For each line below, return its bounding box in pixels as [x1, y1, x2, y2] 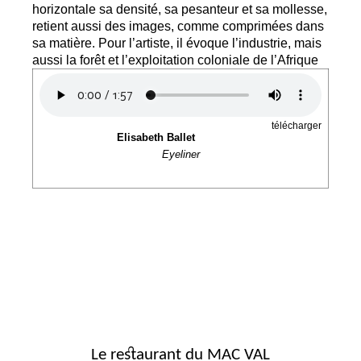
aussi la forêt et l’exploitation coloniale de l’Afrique [32, 52, 318, 68]
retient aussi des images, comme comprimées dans [32, 19, 324, 34]
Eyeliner [161, 148, 200, 161]
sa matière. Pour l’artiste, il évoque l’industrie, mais [32, 35, 322, 51]
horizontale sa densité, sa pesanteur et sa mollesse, [32, 2, 327, 17]
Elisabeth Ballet [116, 131, 195, 144]
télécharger [272, 120, 322, 132]
